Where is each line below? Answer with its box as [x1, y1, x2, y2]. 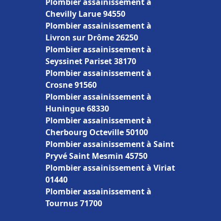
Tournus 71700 [45, 198, 102, 209]
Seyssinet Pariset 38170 [45, 56, 136, 67]
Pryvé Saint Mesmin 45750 [45, 150, 147, 161]
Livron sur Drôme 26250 [45, 32, 138, 43]
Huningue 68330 [45, 103, 109, 114]
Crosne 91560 [45, 79, 97, 90]
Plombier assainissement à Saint [45, 139, 174, 149]
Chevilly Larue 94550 [45, 8, 125, 19]
